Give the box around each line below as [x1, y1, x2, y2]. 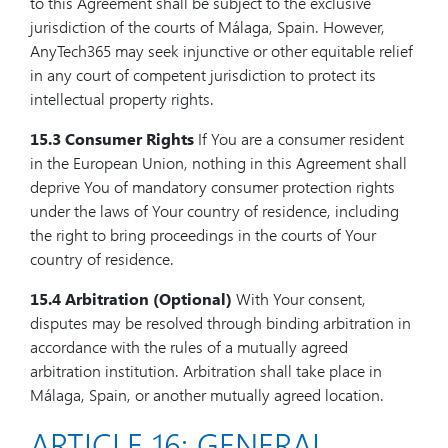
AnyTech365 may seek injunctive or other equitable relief [30, 40, 413, 61]
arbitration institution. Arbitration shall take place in [30, 360, 382, 381]
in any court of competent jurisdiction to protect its [30, 64, 376, 85]
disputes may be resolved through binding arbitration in [30, 312, 411, 333]
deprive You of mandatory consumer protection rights [30, 176, 395, 197]
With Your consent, [232, 288, 366, 309]
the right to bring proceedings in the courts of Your [30, 224, 376, 245]
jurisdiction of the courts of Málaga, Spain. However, [30, 16, 385, 37]
